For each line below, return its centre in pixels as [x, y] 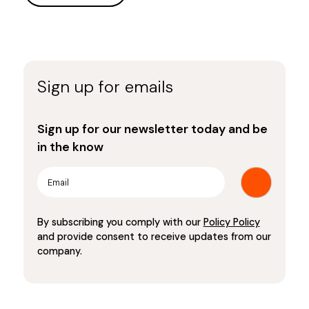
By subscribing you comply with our [120, 222]
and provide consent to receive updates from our [154, 236]
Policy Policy [231, 222]
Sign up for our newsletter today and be [152, 129]
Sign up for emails [105, 86]
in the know [70, 147]
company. [59, 251]
